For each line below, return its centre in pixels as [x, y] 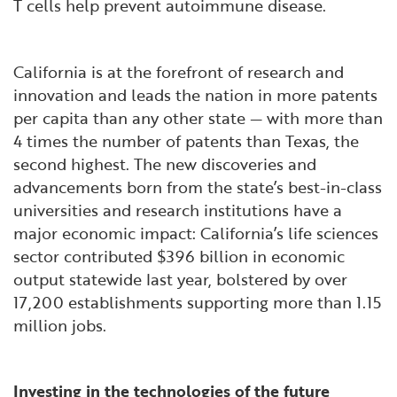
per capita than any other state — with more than [198, 117]
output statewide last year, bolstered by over [180, 279]
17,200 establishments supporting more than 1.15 [197, 302]
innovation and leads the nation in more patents [195, 94]
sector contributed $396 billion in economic [179, 256]
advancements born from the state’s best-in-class [198, 187]
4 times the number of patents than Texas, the [186, 140]
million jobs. [60, 325]
